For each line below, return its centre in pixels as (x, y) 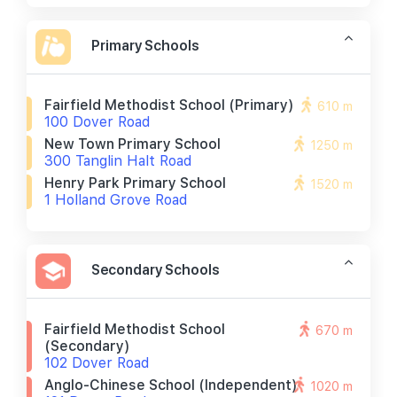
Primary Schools (145, 45)
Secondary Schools (156, 269)
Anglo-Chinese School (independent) (171, 385)
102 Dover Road (97, 363)
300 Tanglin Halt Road (118, 161)
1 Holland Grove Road (116, 200)
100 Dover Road (97, 122)
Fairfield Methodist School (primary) (169, 105)
